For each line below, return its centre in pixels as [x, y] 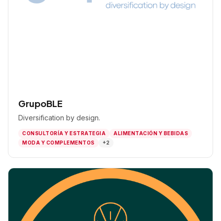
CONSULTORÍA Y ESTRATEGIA [64, 133]
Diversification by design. [59, 118]
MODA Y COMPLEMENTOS [58, 143]
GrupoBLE [40, 103]
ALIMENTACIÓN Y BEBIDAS [151, 133]
